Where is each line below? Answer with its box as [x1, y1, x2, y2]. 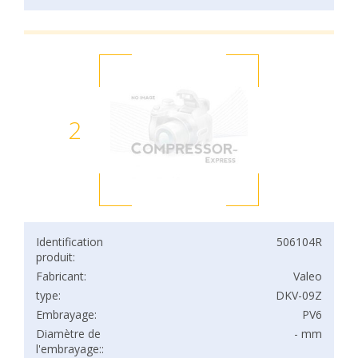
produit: [36, 249, 75, 265]
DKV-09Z [276, 288, 322, 303]
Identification [36, 234, 103, 249]
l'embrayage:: [36, 341, 104, 356]
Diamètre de [36, 326, 101, 341]
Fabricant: [36, 268, 86, 284]
